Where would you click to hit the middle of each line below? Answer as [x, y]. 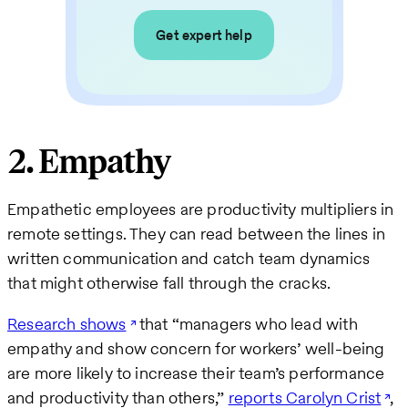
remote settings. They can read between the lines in [197, 233]
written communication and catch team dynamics [189, 258]
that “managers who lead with [246, 323]
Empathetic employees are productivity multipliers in [201, 209]
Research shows [67, 323]
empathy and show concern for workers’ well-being [196, 348]
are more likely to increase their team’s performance [196, 372]
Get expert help [204, 36]
